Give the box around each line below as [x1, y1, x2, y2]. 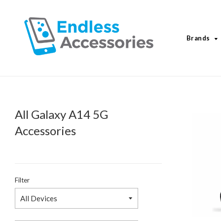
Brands [186, 34, 210, 42]
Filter [15, 176, 30, 184]
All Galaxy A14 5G [15, 107, 108, 121]
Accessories [15, 123, 76, 138]
